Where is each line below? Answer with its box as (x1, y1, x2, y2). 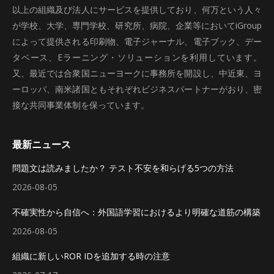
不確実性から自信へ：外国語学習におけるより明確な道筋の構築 (12, 206, 261, 218)
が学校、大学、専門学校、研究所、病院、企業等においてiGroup (12, 20, 262, 31)
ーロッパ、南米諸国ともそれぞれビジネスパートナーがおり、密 (12, 83, 262, 95)
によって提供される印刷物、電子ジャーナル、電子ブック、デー (12, 35, 262, 47)
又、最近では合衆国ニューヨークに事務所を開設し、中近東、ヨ (12, 67, 262, 79)
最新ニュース (12, 138, 71, 151)
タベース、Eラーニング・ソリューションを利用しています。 (12, 51, 262, 63)
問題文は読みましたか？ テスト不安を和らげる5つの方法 (12, 162, 234, 174)
